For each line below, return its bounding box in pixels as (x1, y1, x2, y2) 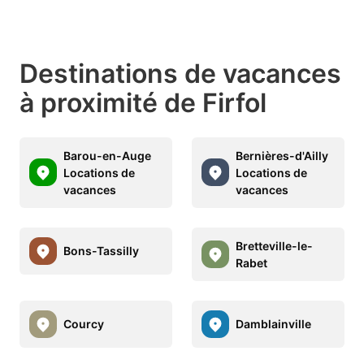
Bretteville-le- (236, 238, 313, 253)
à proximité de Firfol (19, 86, 266, 119)
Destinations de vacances (19, 57, 341, 89)
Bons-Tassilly (63, 244, 139, 258)
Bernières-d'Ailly (236, 148, 328, 162)
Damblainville (236, 317, 311, 331)
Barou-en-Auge (63, 148, 151, 162)
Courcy (63, 317, 104, 331)
